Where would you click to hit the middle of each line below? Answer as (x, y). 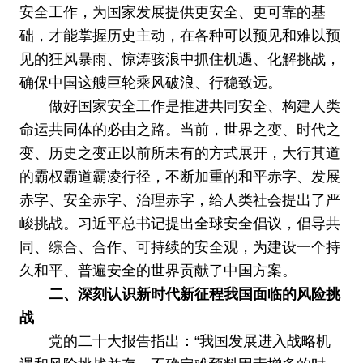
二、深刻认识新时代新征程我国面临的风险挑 (194, 295)
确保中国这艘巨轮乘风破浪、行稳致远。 (150, 83)
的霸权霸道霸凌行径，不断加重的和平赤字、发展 (179, 177)
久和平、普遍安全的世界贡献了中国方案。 (158, 271)
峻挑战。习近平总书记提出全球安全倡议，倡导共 (179, 224)
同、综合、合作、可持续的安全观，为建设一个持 (179, 248)
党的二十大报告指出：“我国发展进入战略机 (189, 342)
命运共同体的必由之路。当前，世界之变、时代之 (179, 130)
